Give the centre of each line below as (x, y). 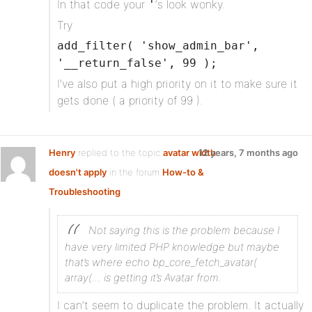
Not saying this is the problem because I (184, 230)
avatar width (189, 153)
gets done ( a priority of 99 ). (130, 100)
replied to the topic (119, 153)
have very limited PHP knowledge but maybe (172, 247)
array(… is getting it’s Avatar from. (143, 278)
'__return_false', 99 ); (137, 63)
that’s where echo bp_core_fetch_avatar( (161, 262)
